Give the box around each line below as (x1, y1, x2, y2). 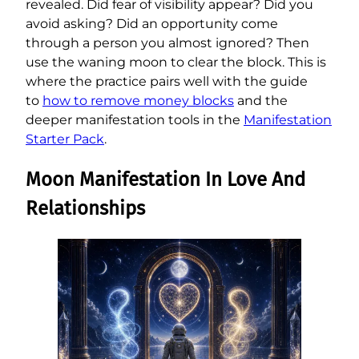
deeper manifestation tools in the (26, 112, 244, 128)
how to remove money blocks (42, 93, 234, 109)
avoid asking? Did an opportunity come (26, 16, 278, 32)
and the (234, 93, 288, 109)
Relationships (26, 197, 145, 220)
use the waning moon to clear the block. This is (26, 54, 326, 71)
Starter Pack (26, 131, 104, 147)
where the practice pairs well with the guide (26, 74, 308, 90)
